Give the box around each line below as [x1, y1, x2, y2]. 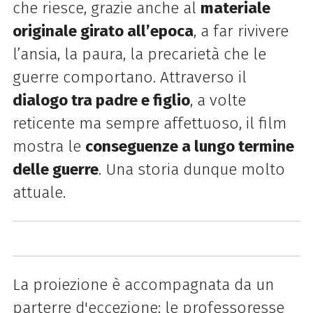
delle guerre [12, 160, 99, 180]
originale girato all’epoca [12, 22, 194, 41]
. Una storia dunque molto [98, 160, 285, 180]
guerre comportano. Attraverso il [12, 68, 247, 87]
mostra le [12, 137, 85, 156]
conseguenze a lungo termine [85, 137, 294, 156]
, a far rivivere [193, 22, 289, 41]
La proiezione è [12, 275, 124, 294]
